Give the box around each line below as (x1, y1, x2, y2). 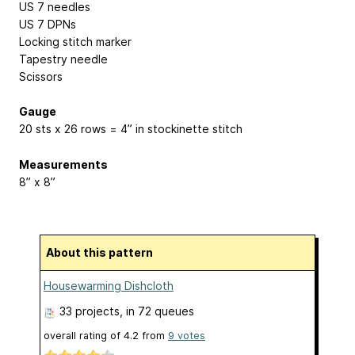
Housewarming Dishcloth (44, 278, 174, 292)
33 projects (59, 303, 120, 318)
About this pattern (54, 245, 153, 259)
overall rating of (44, 329, 124, 342)
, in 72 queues (120, 303, 194, 318)
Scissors (19, 69, 63, 83)
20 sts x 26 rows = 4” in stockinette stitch (19, 122, 242, 136)
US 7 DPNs (19, 17, 76, 31)
